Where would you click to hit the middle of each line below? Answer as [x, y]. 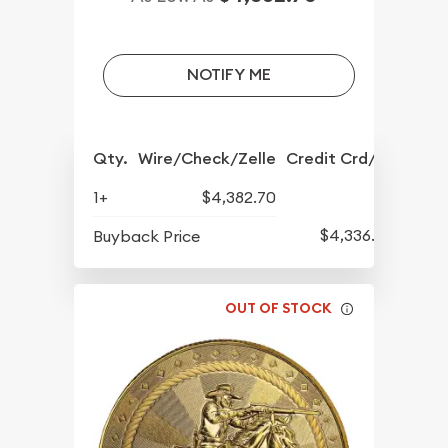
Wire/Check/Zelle [207, 158]
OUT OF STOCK [279, 308]
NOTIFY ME [228, 75]
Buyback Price [147, 235]
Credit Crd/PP [340, 158]
